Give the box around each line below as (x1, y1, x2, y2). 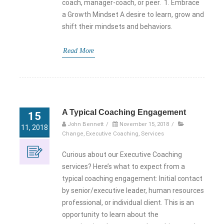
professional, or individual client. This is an (62, 198, 194, 207)
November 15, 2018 (119, 120, 169, 128)
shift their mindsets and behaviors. (62, 22, 172, 31)
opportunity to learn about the (62, 210, 158, 219)
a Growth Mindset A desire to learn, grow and (62, 10, 204, 19)
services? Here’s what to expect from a (62, 162, 185, 171)
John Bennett (67, 120, 103, 128)
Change (62, 130, 83, 137)
